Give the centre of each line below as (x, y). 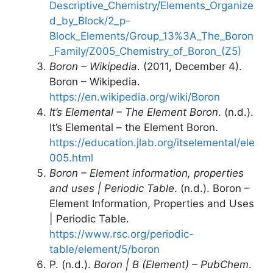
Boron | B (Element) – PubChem (171, 264)
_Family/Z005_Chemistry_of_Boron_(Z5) (145, 51)
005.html (71, 158)
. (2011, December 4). (190, 66)
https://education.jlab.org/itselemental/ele (152, 143)
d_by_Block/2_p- (90, 21)
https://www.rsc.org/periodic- (122, 234)
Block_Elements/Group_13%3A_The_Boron (151, 36)
